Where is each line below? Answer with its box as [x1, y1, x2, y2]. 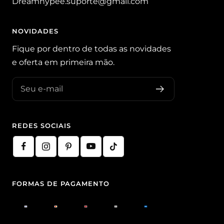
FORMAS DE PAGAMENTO [12, 179, 109, 187]
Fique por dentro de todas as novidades [12, 43, 171, 53]
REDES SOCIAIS [12, 121, 71, 129]
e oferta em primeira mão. [12, 57, 114, 67]
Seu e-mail [20, 83, 63, 93]
